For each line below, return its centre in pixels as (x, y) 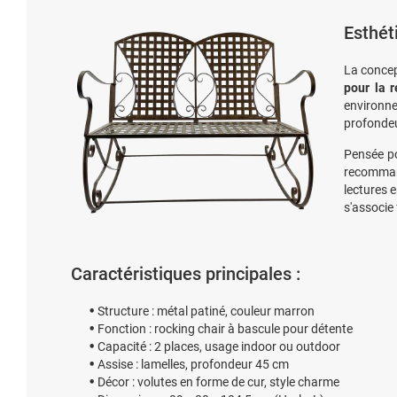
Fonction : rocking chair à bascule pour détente (225, 329)
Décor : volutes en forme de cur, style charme (218, 382)
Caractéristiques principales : (186, 274)
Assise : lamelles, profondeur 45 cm (193, 364)
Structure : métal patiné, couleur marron (206, 311)
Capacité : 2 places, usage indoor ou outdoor (219, 346)
